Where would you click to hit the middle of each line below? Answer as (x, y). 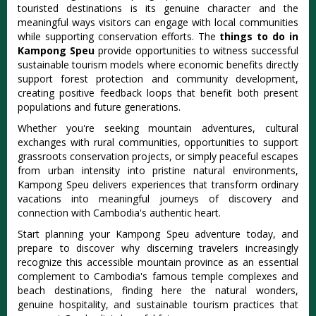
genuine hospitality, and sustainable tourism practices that (158, 305)
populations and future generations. (99, 107)
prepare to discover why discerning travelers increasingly (158, 248)
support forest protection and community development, (158, 79)
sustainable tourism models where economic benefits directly (158, 65)
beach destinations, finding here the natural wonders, (158, 291)
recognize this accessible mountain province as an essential (158, 262)
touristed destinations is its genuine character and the (158, 8)
